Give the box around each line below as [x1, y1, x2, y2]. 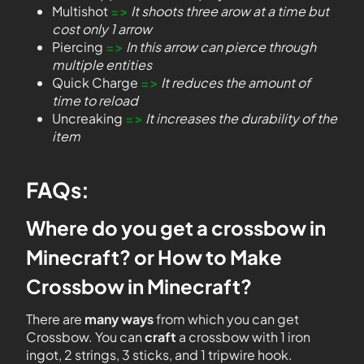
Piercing [52, 38, 106, 55]
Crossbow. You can [26, 328, 145, 345]
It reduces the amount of [161, 74, 310, 91]
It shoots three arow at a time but [131, 2, 329, 19]
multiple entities [52, 56, 152, 73]
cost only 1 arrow [52, 20, 152, 37]
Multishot [52, 2, 110, 19]
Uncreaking [52, 110, 125, 127]
